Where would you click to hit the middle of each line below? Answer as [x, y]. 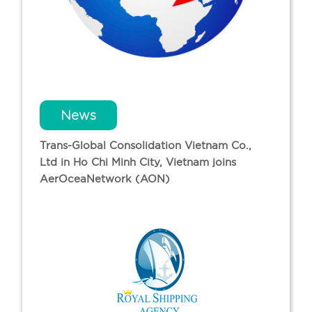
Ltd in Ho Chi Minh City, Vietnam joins [138, 162]
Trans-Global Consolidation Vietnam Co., [146, 146]
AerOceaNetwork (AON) [105, 179]
